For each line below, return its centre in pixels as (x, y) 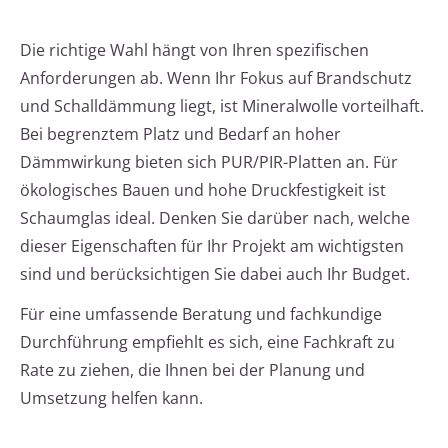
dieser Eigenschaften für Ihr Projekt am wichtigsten (212, 246)
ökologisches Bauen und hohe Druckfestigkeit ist (203, 190)
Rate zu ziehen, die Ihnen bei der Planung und (192, 370)
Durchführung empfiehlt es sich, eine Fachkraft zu (207, 342)
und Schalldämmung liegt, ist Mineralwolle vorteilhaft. (222, 106)
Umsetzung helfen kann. (111, 398)
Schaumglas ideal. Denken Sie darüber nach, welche (215, 218)
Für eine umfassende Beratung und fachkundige (201, 314)
